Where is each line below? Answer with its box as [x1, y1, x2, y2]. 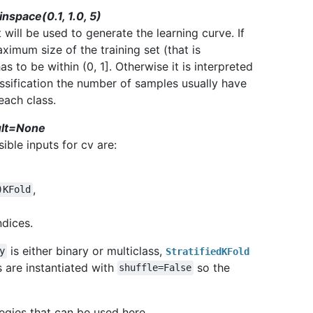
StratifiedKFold [165, 245, 249, 257]
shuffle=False [119, 262, 192, 274]
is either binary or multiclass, [6, 243, 166, 258]
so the [193, 260, 230, 275]
